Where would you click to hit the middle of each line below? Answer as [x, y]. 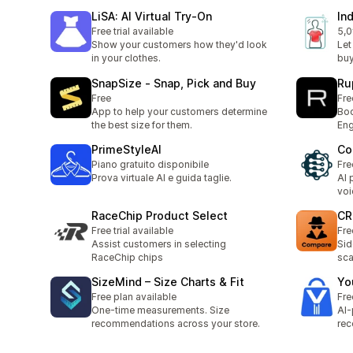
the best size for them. [142, 124]
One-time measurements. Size [160, 310]
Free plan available [134, 297]
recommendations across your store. [176, 324]
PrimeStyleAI [126, 149]
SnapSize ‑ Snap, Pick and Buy [174, 83]
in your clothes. [126, 58]
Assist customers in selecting [159, 244]
